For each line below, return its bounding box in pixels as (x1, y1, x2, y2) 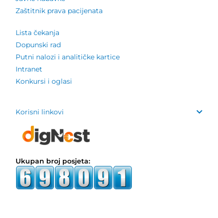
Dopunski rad (16, 41, 61, 49)
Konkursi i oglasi (16, 77, 73, 86)
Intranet (16, 65, 43, 73)
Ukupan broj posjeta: (16, 157, 91, 165)
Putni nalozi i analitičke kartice (16, 53, 120, 61)
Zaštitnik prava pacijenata (16, 7, 103, 15)
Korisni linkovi (16, 108, 64, 116)
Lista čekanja (16, 29, 60, 37)
